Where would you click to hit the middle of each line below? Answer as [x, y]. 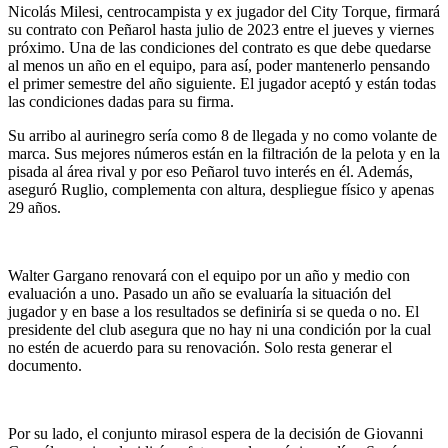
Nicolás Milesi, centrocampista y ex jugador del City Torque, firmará [224, 11]
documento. [47, 365]
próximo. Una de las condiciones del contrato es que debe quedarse [219, 47]
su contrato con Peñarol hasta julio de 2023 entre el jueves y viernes [221, 29]
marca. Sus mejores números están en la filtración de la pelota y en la [224, 153]
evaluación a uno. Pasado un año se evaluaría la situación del [199, 293]
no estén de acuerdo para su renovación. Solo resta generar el [200, 347]
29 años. [36, 207]
